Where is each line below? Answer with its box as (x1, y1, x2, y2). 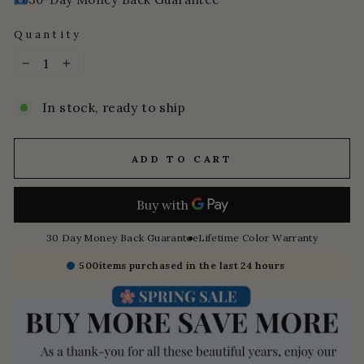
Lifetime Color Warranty (198, 232, 318, 245)
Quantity (14, 28, 83, 41)
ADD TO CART (131, 152, 233, 165)
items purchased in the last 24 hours (98, 259, 285, 272)
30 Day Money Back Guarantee (45, 232, 199, 245)
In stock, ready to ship (42, 99, 185, 116)
